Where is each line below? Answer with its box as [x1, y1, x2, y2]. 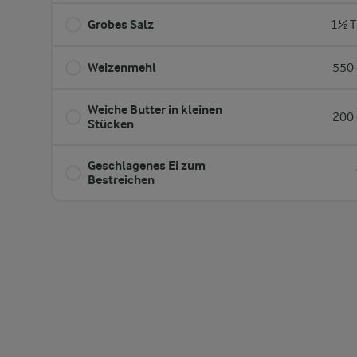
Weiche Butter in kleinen [88, 102, 222, 117]
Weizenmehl [88, 60, 156, 75]
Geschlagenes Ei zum [88, 158, 206, 173]
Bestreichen [88, 172, 155, 187]
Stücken [88, 116, 134, 131]
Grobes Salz [88, 17, 154, 32]
